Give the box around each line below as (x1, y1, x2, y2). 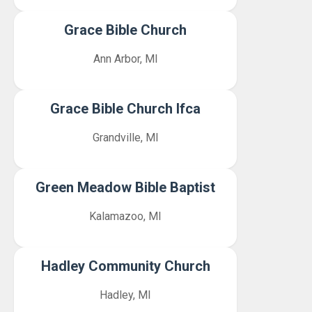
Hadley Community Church (40, 258, 210, 274)
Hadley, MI (100, 288, 151, 302)
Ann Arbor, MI (93, 52, 158, 65)
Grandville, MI (92, 131, 159, 144)
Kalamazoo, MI (89, 210, 162, 223)
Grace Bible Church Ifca (50, 100, 201, 117)
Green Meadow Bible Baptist (36, 179, 215, 196)
